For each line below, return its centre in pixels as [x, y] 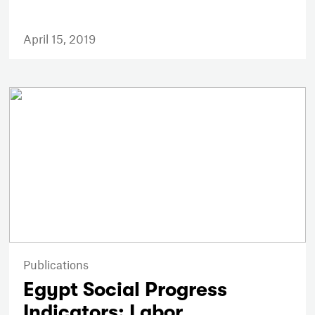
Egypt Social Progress [126, 289]
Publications [56, 264]
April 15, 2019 [60, 39]
